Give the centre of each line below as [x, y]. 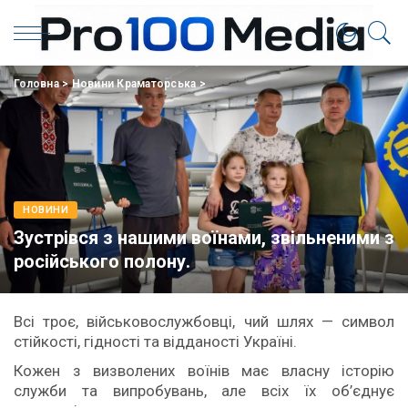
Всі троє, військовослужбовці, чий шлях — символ [204, 321]
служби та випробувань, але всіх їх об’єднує [204, 391]
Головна [36, 84]
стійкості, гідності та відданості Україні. [155, 342]
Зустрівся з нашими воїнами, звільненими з [204, 238]
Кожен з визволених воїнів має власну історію [204, 371]
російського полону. [102, 261]
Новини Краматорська [134, 84]
